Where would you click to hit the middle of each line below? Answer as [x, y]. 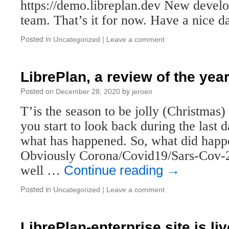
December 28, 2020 [88, 91]
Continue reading [115, 170]
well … [42, 170]
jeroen [142, 91]
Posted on [37, 91]
